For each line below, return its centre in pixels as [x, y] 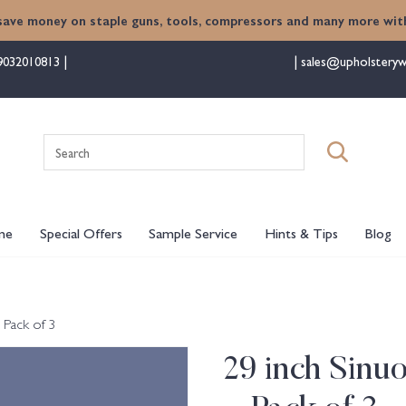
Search [222, 144]
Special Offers [81, 232]
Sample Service [193, 232]
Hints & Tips [301, 232]
